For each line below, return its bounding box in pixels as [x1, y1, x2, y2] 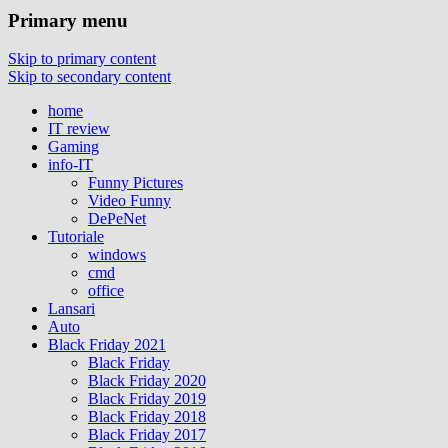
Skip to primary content [8, 50, 156, 68]
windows [88, 246, 146, 264]
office [88, 282, 124, 300]
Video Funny [88, 192, 171, 210]
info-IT [48, 156, 93, 174]
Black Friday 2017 [88, 426, 206, 444]
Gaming [48, 138, 99, 156]
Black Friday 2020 [88, 372, 206, 390]
